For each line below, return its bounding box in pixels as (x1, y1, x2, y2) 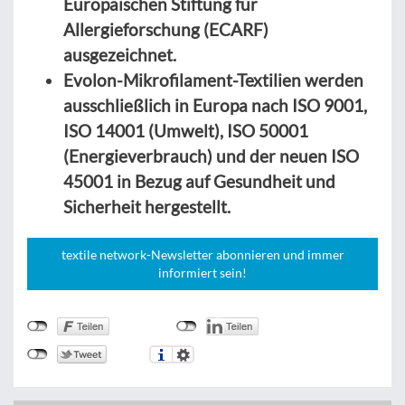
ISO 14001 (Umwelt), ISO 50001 (63, 120, 308, 142)
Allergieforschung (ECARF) (63, 19, 268, 41)
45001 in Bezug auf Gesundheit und (63, 171, 335, 193)
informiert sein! (158, 265, 247, 281)
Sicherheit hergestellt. (63, 196, 231, 218)
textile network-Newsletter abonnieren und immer (61, 247, 344, 263)
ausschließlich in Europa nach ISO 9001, (63, 95, 367, 117)
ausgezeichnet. (63, 44, 176, 66)
